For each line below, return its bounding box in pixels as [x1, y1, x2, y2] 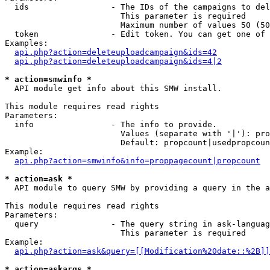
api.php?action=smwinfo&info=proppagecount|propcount [14, 156, 260, 165]
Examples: [5, 39, 48, 48]
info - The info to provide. [5, 120, 217, 129]
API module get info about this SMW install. [5, 84, 222, 93]
